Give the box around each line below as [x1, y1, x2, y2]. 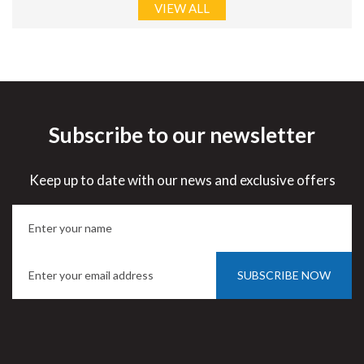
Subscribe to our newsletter [49, 122, 315, 148]
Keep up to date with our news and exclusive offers [28, 171, 336, 188]
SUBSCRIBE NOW [237, 268, 331, 282]
